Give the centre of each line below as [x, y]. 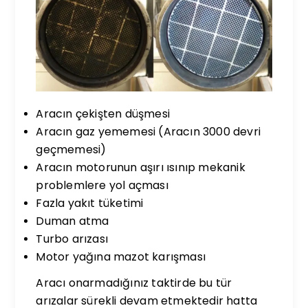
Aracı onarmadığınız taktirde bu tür [134, 283]
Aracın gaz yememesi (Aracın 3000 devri [148, 131]
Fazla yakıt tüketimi [90, 203]
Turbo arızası [72, 239]
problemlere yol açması [102, 185]
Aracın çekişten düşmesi [103, 113]
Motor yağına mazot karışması [121, 256]
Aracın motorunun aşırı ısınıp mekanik [141, 167]
